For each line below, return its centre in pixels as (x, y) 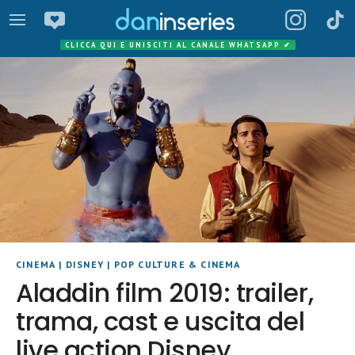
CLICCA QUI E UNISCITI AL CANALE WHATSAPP (174, 45)
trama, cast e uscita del (160, 321)
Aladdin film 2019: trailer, (165, 292)
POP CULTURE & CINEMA (177, 264)
